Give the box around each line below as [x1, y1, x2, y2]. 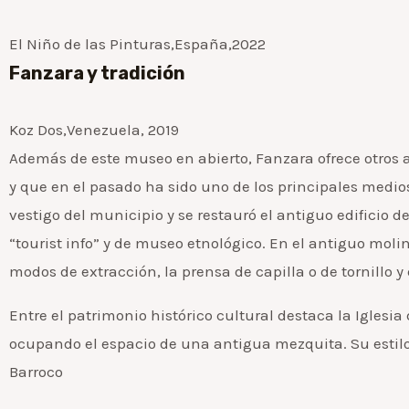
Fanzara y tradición [9, 61, 185, 84]
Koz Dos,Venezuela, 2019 [9, 120, 179, 139]
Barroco [9, 362, 63, 381]
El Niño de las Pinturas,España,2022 [9, 34, 266, 53]
